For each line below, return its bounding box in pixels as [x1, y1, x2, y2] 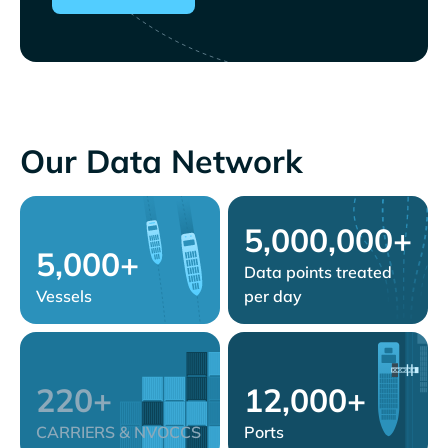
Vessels [36, 286, 92, 307]
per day [244, 286, 302, 307]
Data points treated [244, 262, 392, 283]
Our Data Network [20, 141, 303, 182]
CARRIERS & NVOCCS [36, 422, 201, 443]
